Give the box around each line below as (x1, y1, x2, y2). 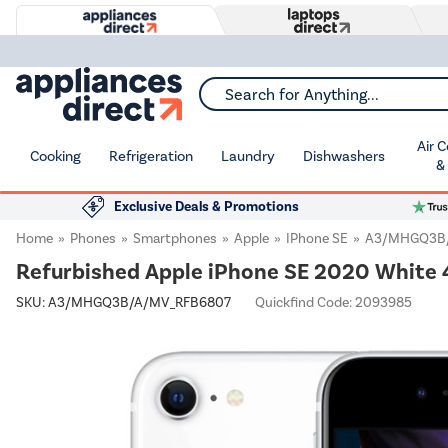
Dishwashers (303, 146, 385, 165)
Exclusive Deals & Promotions (114, 198, 299, 215)
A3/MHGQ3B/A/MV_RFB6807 (48, 294, 231, 311)
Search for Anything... (199, 92, 336, 109)
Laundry (221, 146, 275, 165)
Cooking (30, 146, 81, 165)
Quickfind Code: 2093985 (255, 294, 412, 311)
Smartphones (133, 230, 217, 247)
